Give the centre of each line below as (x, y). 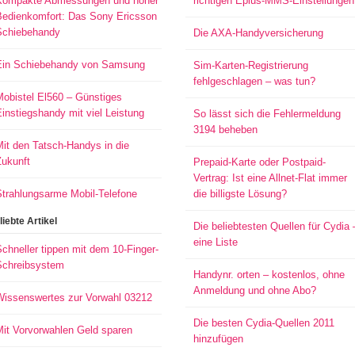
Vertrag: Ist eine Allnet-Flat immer (270, 178)
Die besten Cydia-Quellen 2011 (263, 323)
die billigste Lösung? (240, 194)
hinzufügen (218, 339)
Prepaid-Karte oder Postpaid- (259, 162)
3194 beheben (225, 130)
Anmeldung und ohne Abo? (254, 290)
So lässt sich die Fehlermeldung (267, 114)
